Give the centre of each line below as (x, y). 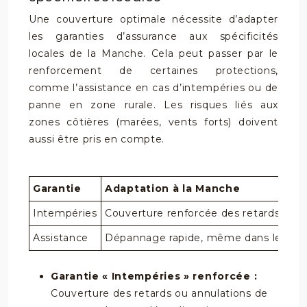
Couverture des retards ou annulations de (160, 293)
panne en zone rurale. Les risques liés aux (153, 105)
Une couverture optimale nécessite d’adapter (153, 19)
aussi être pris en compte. (97, 139)
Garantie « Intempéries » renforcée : (154, 276)
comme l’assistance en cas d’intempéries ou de (153, 88)
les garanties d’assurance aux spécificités (153, 36)
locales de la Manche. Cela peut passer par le (153, 53)
